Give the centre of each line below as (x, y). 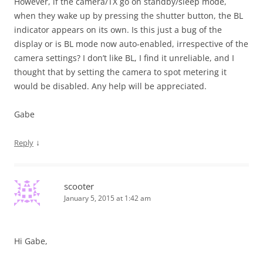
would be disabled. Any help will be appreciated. (110, 86)
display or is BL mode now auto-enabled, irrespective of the (131, 44)
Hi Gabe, (31, 241)
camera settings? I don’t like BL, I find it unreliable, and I (124, 58)
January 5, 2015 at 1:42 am (107, 198)
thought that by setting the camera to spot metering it (120, 72)
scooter (79, 186)
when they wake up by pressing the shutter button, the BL (129, 16)
